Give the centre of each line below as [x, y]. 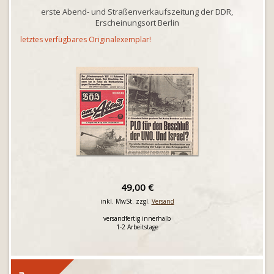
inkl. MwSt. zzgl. [126, 201]
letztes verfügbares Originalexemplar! [86, 39]
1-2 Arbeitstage [137, 227]
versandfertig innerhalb [137, 218]
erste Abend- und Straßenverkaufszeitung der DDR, [137, 12]
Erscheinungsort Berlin [137, 23]
